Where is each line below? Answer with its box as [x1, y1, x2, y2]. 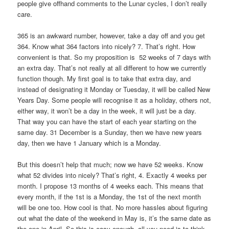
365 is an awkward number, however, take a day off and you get [17, 30, 205, 40]
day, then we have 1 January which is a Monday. [17, 138, 162, 148]
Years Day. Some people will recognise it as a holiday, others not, [17, 95, 212, 105]
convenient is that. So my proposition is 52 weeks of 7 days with [17, 52, 211, 62]
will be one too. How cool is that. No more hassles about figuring [17, 202, 208, 212]
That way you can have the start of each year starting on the [17, 116, 197, 126]
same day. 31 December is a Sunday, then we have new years [17, 127, 202, 137]
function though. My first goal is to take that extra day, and [17, 73, 191, 83]
